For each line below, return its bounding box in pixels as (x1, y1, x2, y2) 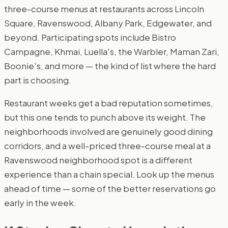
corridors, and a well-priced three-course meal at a (4, 140, 211, 152)
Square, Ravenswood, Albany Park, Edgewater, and (4, 17, 212, 29)
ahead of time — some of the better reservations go (4, 183, 216, 194)
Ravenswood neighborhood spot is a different (4, 154, 192, 166)
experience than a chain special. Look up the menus (4, 168, 214, 180)
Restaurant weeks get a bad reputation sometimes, (4, 97, 213, 109)
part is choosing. (4, 74, 71, 86)
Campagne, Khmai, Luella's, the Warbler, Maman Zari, (4, 46, 219, 58)
